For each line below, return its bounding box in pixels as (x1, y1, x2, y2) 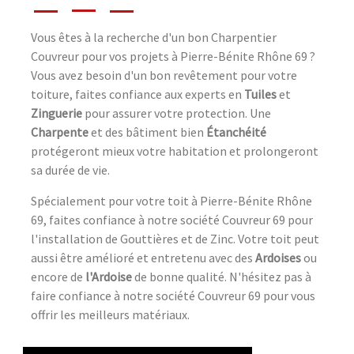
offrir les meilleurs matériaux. (31, 307, 190, 323)
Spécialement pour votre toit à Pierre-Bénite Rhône (31, 193, 312, 209)
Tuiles (244, 86, 277, 103)
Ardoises (255, 250, 301, 266)
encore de (31, 269, 85, 285)
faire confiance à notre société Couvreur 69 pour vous (31, 288, 315, 304)
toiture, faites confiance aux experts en (31, 86, 244, 103)
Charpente (31, 124, 88, 141)
